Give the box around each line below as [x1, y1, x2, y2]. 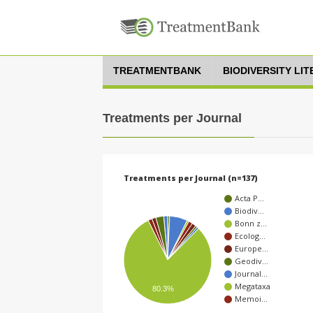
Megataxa [235, 281, 270, 292]
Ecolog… [235, 231, 265, 242]
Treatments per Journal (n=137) [124, 173, 258, 184]
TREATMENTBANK [113, 65, 201, 76]
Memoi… [235, 293, 268, 305]
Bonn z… [235, 218, 267, 229]
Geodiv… [235, 256, 268, 267]
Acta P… [235, 193, 264, 204]
